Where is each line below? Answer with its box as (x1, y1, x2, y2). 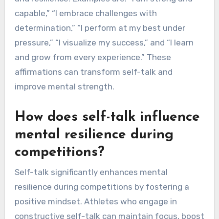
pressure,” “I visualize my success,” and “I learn (14, 38, 194, 48)
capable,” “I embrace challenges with (14, 8, 157, 19)
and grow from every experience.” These (14, 52, 171, 63)
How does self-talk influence (14, 110, 200, 125)
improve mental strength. (14, 82, 114, 92)
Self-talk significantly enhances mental (14, 167, 168, 177)
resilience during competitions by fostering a (14, 181, 189, 192)
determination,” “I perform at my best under (14, 23, 185, 33)
